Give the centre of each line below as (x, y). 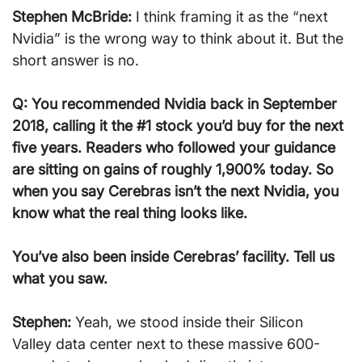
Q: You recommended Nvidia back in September (177, 104)
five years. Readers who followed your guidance (176, 147)
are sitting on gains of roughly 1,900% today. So (175, 169)
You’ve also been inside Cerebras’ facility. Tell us (175, 257)
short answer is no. (76, 60)
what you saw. (60, 278)
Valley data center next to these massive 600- (166, 344)
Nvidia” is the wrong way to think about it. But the (180, 38)
